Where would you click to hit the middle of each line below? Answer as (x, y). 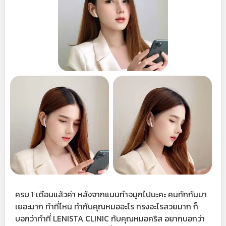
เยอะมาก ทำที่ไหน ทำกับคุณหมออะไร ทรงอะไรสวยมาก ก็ (107, 206)
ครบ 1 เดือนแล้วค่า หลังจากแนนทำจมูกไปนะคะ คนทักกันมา (111, 194)
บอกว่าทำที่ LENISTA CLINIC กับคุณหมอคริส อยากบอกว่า (110, 218)
